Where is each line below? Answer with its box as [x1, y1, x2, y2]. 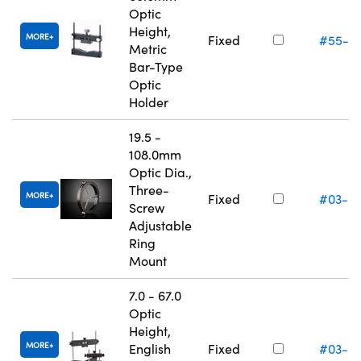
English [129, 340, 171, 358]
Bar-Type [129, 58, 183, 76]
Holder [129, 93, 168, 111]
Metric [129, 40, 167, 58]
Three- [129, 181, 169, 199]
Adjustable [129, 217, 192, 234]
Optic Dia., [129, 164, 192, 181]
